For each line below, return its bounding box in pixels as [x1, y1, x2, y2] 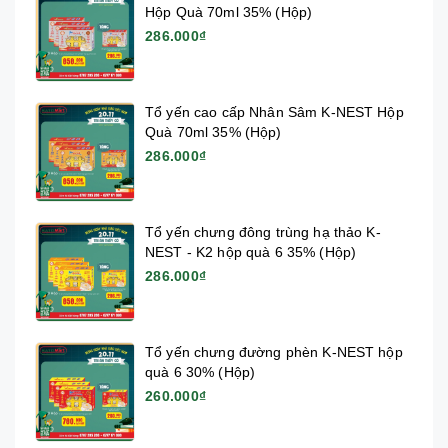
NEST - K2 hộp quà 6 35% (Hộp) [145, 243, 357, 260]
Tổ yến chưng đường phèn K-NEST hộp [145, 343, 403, 360]
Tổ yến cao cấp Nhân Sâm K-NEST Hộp [145, 103, 404, 120]
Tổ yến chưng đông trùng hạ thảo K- [145, 223, 381, 240]
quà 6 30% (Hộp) [145, 363, 256, 380]
